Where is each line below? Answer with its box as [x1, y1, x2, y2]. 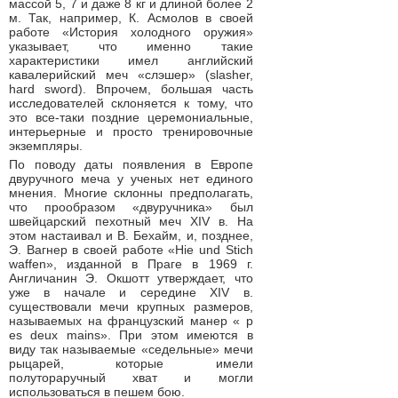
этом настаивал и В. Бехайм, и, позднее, [9, 228, 253, 243]
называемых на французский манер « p [9, 314, 253, 328]
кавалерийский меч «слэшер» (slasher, [9, 68, 253, 82]
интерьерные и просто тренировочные [9, 124, 253, 139]
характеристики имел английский [9, 53, 253, 68]
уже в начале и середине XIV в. [9, 285, 253, 299]
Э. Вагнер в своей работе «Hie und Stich [9, 243, 253, 257]
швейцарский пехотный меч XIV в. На [9, 214, 253, 228]
